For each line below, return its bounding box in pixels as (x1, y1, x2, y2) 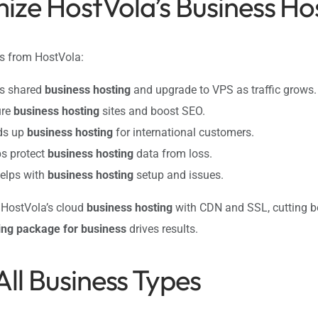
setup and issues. (133, 168, 224, 182)
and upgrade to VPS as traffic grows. (131, 83, 317, 97)
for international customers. (113, 126, 254, 140)
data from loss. (133, 147, 212, 161)
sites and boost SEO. (99, 104, 205, 119)
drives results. (126, 222, 198, 236)
